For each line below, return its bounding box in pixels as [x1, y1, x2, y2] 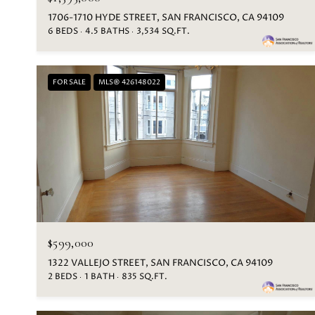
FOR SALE [53, 77, 86, 87]
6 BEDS [48, 25, 78, 37]
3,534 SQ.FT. [136, 25, 190, 37]
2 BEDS [48, 271, 77, 283]
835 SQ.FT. [122, 271, 167, 283]
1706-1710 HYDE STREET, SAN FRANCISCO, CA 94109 [48, 11, 284, 24]
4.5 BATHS [85, 25, 129, 37]
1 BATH [84, 271, 115, 283]
